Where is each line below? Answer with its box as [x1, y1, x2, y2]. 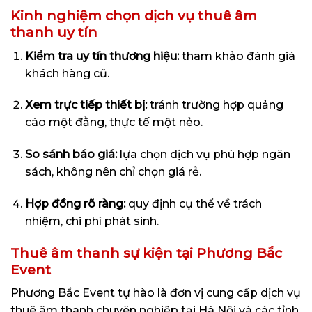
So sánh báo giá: [24, 148, 117, 162]
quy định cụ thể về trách [125, 196, 262, 210]
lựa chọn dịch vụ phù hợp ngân [116, 148, 290, 162]
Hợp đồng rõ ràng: [24, 196, 125, 210]
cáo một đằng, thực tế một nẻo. [24, 116, 203, 130]
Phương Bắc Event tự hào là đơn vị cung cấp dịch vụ [10, 286, 301, 300]
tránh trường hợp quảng [146, 98, 283, 112]
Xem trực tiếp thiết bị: [24, 98, 147, 112]
